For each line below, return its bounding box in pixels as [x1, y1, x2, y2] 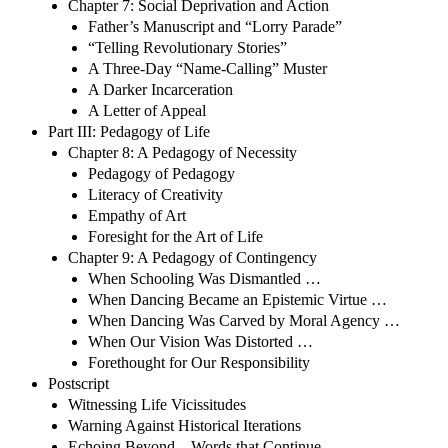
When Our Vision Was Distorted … [88, 332, 313, 350]
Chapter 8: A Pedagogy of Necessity [68, 143, 297, 161]
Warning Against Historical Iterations [68, 416, 301, 434]
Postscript [48, 374, 109, 392]
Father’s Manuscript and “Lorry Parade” [88, 17, 342, 35]
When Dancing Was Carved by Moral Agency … [88, 311, 400, 329]
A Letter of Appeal [88, 101, 206, 119]
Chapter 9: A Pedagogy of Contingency [68, 248, 317, 266]
